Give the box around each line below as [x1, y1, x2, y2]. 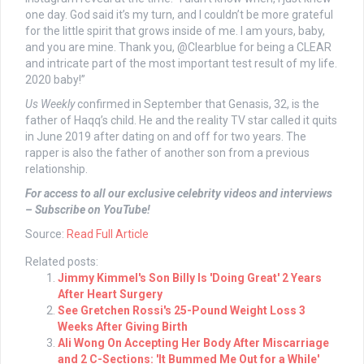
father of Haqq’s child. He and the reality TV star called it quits [25, 114, 337, 128]
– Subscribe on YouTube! [25, 203, 150, 217]
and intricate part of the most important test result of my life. [25, 57, 337, 71]
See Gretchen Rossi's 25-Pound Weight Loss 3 [58, 304, 305, 318]
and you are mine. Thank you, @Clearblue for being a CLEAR [25, 41, 331, 54]
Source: [25, 227, 67, 241]
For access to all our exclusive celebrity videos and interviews [25, 187, 332, 201]
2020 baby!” [25, 73, 85, 87]
